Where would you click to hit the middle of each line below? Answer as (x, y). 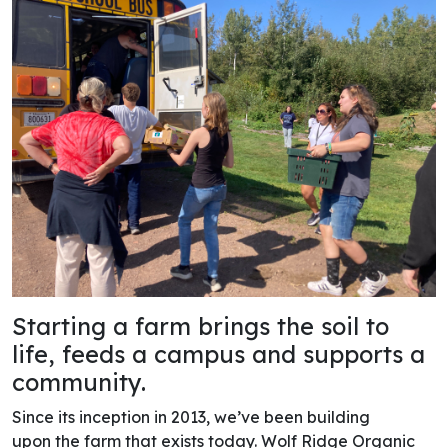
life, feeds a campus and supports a (218, 348)
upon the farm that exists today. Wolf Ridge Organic (213, 434)
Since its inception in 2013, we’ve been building (191, 410)
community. (79, 376)
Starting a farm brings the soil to (200, 320)
